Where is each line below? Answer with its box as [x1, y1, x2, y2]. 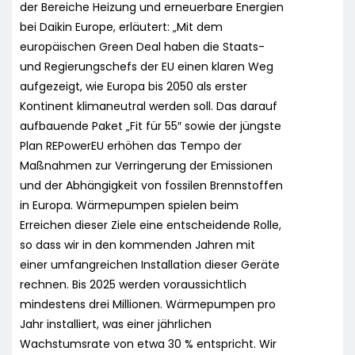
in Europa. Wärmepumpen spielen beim [20, 197, 239, 213]
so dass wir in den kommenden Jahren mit [20, 236, 255, 253]
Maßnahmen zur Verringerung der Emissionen [20, 157, 273, 174]
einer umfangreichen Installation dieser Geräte [20, 256, 280, 273]
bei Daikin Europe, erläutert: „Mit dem [20, 18, 223, 35]
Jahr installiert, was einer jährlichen [20, 315, 212, 332]
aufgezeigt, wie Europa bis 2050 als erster [20, 78, 247, 94]
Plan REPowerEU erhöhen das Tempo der [20, 137, 242, 154]
